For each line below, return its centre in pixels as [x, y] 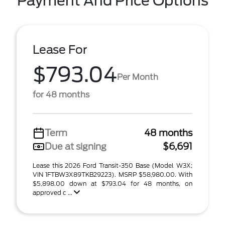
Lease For [60, 50]
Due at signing [76, 146]
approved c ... [53, 193]
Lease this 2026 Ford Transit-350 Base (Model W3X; [113, 165]
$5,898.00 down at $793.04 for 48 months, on [113, 184]
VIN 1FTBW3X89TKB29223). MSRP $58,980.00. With [113, 175]
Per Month [138, 77]
